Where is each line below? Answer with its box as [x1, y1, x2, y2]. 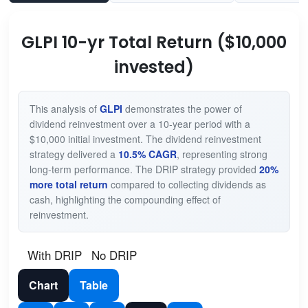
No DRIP [91, 246, 137, 264]
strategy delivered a [29, 147, 118, 162]
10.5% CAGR [118, 147, 177, 162]
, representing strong [176, 147, 267, 162]
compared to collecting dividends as [107, 177, 266, 192]
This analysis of [29, 102, 100, 116]
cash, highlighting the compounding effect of [29, 192, 221, 207]
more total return [29, 177, 108, 192]
